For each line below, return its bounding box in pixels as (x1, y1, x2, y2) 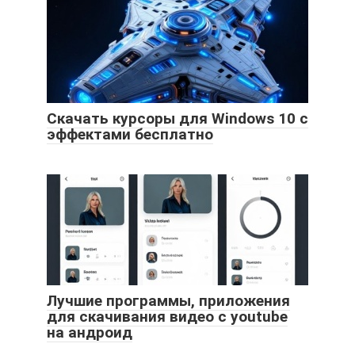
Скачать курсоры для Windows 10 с (47, 109, 308, 128)
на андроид (47, 323, 132, 342)
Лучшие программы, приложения (47, 291, 290, 310)
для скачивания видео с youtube (47, 307, 288, 326)
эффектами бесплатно (47, 124, 213, 143)
